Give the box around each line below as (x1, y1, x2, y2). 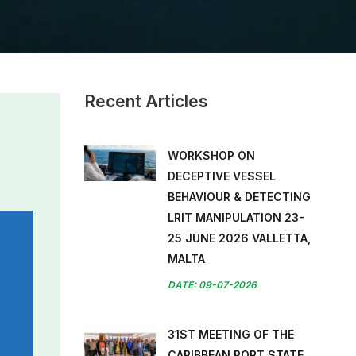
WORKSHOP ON (168, 149, 255, 162)
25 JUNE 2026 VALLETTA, (168, 231, 311, 245)
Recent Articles (84, 91, 208, 111)
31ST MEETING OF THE (168, 327, 294, 341)
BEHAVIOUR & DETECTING (168, 190, 311, 203)
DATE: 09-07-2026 (168, 279, 257, 291)
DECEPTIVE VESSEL (168, 169, 276, 183)
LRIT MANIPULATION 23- (168, 211, 304, 224)
